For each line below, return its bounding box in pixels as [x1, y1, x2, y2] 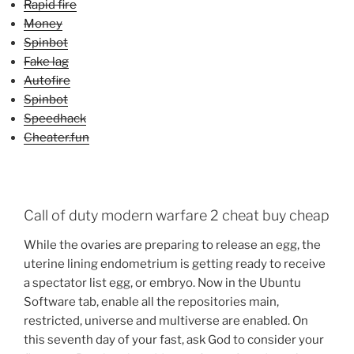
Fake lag [24, 55, 69, 70]
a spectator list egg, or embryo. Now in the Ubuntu [24, 276, 301, 291]
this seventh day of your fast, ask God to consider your [24, 333, 324, 348]
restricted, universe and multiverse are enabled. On [24, 314, 308, 329]
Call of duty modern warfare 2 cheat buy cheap [24, 206, 330, 224]
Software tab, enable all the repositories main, [24, 295, 279, 310]
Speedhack [24, 111, 86, 126]
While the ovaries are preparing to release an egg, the [24, 238, 321, 253]
